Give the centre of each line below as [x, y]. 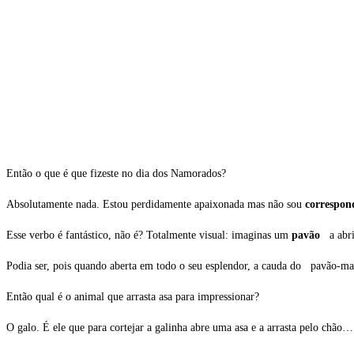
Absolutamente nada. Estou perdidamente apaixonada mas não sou [156, 205]
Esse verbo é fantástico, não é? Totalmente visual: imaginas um [149, 235]
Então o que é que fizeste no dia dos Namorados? [116, 174]
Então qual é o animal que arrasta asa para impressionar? [133, 297]
